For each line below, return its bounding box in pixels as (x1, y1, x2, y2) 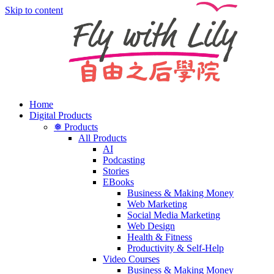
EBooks (103, 177, 134, 187)
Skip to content (5, 5, 63, 15)
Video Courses (103, 254, 160, 264)
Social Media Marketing (127, 210, 220, 220)
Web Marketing (127, 199, 187, 209)
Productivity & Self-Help (127, 243, 224, 253)
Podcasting (103, 155, 145, 165)
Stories (103, 166, 129, 176)
